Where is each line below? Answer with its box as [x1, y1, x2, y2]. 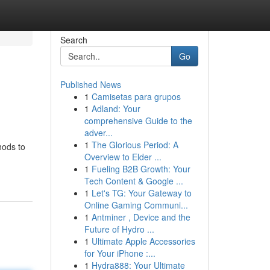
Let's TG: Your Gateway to [91, 187, 192, 199]
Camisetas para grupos [91, 90, 181, 102]
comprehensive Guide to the [84, 115, 192, 127]
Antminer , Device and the [91, 211, 190, 223]
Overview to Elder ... [84, 151, 162, 163]
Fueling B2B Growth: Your [91, 163, 190, 175]
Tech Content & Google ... [84, 175, 183, 187]
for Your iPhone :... [84, 247, 155, 259]
